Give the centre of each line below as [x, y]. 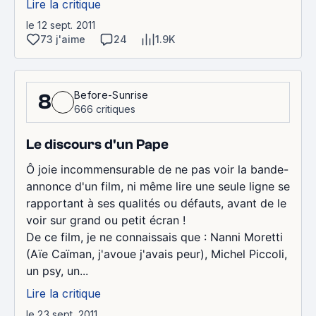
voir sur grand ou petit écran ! [106, 220]
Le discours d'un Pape [97, 144]
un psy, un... [57, 271]
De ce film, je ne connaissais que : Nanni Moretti [154, 237]
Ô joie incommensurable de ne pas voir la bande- [157, 169]
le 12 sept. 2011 [61, 25]
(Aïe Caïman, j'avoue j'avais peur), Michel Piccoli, [157, 254]
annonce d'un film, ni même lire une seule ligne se [158, 186]
